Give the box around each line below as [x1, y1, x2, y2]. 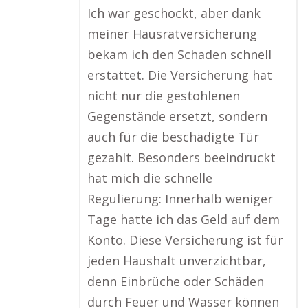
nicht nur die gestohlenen [87, 87, 240, 104]
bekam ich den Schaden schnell [87, 46, 272, 63]
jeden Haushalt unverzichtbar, [87, 252, 266, 269]
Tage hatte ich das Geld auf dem [87, 211, 280, 228]
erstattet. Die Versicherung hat [87, 67, 272, 83]
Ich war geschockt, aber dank [87, 5, 261, 21]
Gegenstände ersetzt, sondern [87, 108, 267, 124]
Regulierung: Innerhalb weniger [87, 190, 273, 207]
